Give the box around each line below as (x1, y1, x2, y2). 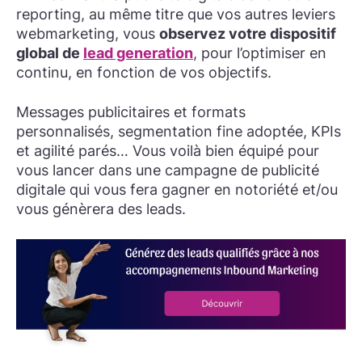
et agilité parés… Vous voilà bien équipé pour (16, 142, 319, 160)
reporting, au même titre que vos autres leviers (16, 5, 335, 23)
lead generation (83, 44, 193, 61)
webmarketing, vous (16, 24, 159, 42)
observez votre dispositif (159, 24, 336, 42)
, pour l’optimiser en (193, 44, 326, 61)
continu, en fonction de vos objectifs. (16, 63, 271, 81)
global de (16, 44, 83, 61)
